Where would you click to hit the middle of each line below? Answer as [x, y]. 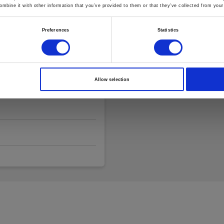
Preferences [55, 30]
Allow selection [112, 79]
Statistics [168, 30]
